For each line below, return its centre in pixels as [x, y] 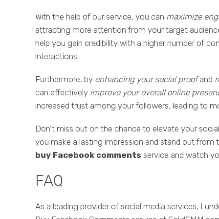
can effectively [63, 92]
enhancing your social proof [146, 79]
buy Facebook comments [88, 155]
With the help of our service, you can [101, 17]
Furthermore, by [65, 79]
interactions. [57, 56]
